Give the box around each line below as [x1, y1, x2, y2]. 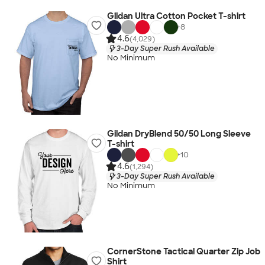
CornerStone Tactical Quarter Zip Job [106, 246, 260, 257]
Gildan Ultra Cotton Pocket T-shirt [106, 11, 245, 21]
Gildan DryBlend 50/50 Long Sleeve [106, 128, 251, 139]
